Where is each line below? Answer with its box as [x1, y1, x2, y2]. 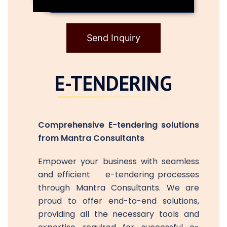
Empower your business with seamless [38, 155, 199, 167]
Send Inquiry [87, 32, 140, 43]
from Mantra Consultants [38, 132, 144, 144]
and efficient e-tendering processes [38, 168, 199, 180]
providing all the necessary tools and [38, 208, 199, 220]
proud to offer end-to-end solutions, [38, 195, 199, 207]
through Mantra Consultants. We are [38, 181, 199, 194]
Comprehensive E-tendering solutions [38, 119, 199, 131]
